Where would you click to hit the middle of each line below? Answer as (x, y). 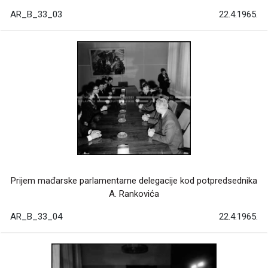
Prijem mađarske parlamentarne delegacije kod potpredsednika (134, 180)
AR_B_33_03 (36, 14)
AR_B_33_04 (36, 216)
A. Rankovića (134, 194)
